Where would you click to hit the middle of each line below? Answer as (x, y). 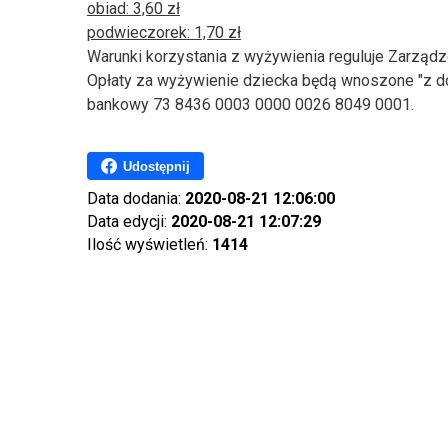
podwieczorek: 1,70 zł (164, 32)
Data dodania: (136, 198)
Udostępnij (156, 166)
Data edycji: (129, 221)
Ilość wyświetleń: (149, 244)
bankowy (120, 104)
